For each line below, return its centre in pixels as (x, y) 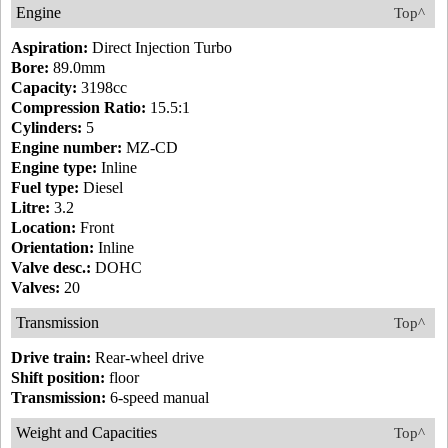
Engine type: (54, 168)
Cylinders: (46, 128)
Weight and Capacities (86, 433)
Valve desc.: (51, 268)
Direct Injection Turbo (160, 48)
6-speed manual (157, 398)
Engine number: (66, 148)
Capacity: (44, 88)
